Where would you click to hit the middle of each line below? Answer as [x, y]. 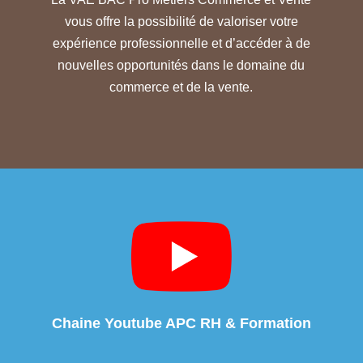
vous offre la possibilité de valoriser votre [181, 22]
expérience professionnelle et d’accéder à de [181, 44]
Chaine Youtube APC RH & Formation [181, 323]
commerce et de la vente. [181, 88]
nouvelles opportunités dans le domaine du [181, 66]
